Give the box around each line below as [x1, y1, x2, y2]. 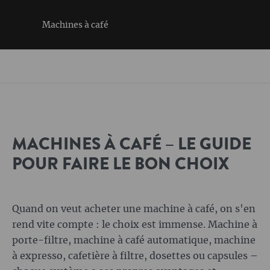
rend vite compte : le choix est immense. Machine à [12, 220, 257, 230]
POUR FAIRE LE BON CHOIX [12, 152, 229, 176]
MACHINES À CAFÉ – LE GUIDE [12, 132, 251, 156]
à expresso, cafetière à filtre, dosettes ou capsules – [12, 251, 258, 261]
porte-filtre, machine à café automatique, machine [12, 236, 256, 245]
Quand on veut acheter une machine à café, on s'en [12, 204, 256, 214]
